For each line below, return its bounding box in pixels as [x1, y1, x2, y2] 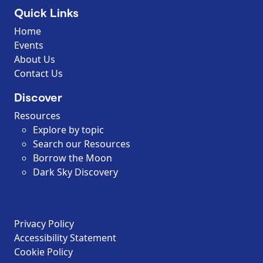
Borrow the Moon [33, 151, 114, 164]
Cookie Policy [14, 245, 73, 258]
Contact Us [14, 66, 63, 80]
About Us [14, 52, 55, 66]
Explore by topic [33, 123, 104, 136]
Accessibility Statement [14, 231, 116, 244]
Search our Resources [33, 137, 130, 150]
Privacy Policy [14, 217, 74, 230]
